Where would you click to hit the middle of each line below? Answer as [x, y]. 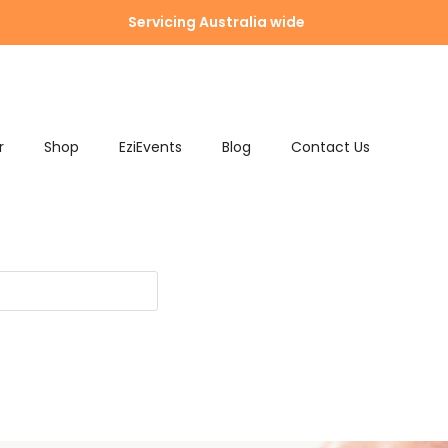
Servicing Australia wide [216, 22]
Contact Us [330, 147]
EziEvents [150, 147]
